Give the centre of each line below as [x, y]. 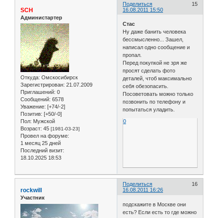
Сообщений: [36, 100]
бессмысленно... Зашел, [153, 40]
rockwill [31, 191]
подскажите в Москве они [154, 204]
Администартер [41, 17]
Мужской [43, 121]
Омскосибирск [59, 78]
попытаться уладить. [149, 110]
